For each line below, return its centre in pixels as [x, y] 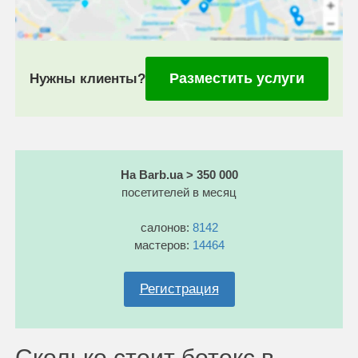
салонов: [166, 227]
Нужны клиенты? [88, 78]
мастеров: [163, 245]
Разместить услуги [237, 78]
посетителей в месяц [179, 192]
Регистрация [179, 288]
